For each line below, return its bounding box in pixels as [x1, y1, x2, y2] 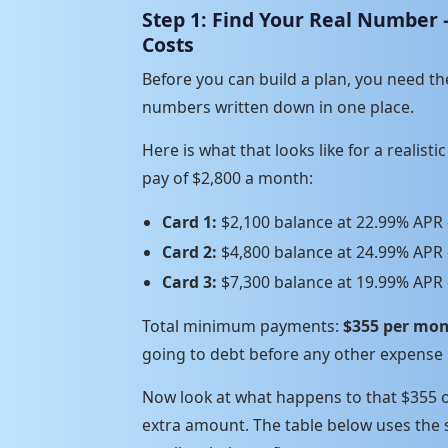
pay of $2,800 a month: [142, 166, 313, 189]
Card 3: [162, 270, 217, 293]
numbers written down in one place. [142, 95, 414, 118]
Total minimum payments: [142, 314, 343, 337]
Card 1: [162, 210, 217, 233]
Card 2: [162, 240, 217, 263]
